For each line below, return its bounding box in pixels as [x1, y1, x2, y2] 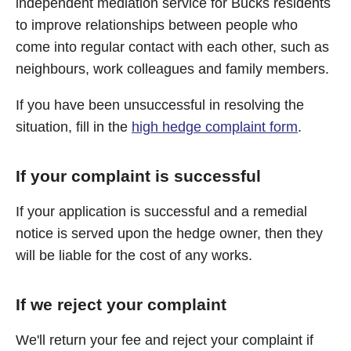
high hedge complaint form [132, 119, 298, 135]
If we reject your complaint [16, 295, 226, 313]
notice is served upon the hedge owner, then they [16, 226, 323, 241]
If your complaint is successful [16, 167, 261, 185]
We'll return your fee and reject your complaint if [16, 332, 313, 348]
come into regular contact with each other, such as [16, 39, 329, 55]
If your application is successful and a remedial [16, 204, 307, 219]
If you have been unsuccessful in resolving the [16, 97, 304, 113]
